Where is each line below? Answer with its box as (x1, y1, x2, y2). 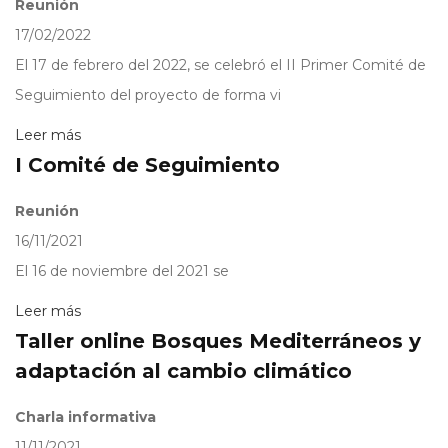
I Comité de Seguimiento (15, 153, 280, 178)
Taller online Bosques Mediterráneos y (15, 329, 421, 354)
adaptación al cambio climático (15, 359, 352, 384)
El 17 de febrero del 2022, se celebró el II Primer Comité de (15, 56, 426, 75)
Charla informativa (15, 408, 156, 427)
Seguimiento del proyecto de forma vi (15, 86, 281, 105)
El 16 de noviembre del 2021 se (15, 262, 229, 281)
